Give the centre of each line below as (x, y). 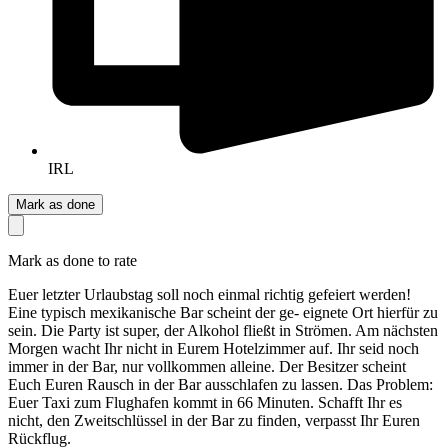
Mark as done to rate (72, 260)
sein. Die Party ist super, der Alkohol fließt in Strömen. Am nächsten (223, 330)
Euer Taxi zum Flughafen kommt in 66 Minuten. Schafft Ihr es (205, 402)
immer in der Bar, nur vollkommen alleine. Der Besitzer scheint (207, 366)
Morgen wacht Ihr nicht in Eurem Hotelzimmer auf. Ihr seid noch (213, 348)
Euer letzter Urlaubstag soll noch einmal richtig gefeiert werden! (209, 294)
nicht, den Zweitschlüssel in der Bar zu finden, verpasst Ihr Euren (214, 420)
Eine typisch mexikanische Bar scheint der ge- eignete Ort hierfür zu (223, 312)
